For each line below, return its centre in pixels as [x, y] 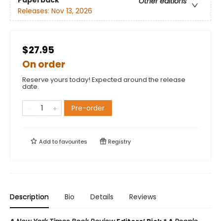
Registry [119, 142]
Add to [48, 142]
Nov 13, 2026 [72, 11]
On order [44, 65]
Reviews [143, 197]
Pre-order [88, 108]
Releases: [35, 11]
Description [29, 197]
